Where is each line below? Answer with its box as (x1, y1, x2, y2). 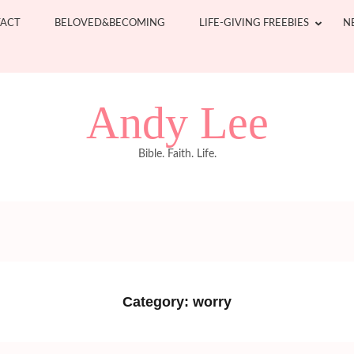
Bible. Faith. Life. (137, 149, 217, 160)
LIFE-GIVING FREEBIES (199, 18, 309, 28)
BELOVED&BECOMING (55, 18, 165, 28)
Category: (122, 293, 193, 310)
